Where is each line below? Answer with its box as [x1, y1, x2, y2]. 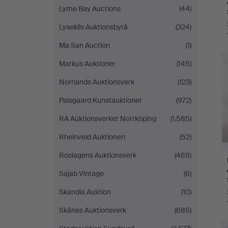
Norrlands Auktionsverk [59, 77, 134, 87]
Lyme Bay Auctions [59, 4, 121, 13]
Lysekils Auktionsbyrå [59, 22, 128, 32]
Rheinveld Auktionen [59, 132, 125, 141]
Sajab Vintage [59, 169, 104, 178]
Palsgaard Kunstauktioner [59, 96, 142, 105]
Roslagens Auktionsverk [59, 151, 136, 160]
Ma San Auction [59, 41, 110, 50]
